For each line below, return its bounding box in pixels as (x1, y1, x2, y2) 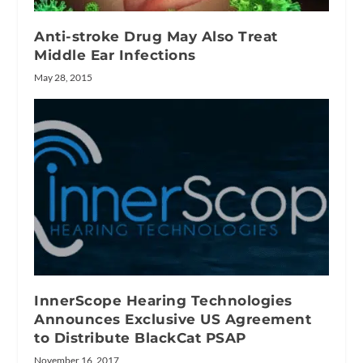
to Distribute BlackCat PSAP (34, 329, 246, 346)
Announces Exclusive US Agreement (34, 310, 312, 327)
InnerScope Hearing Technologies (34, 292, 293, 309)
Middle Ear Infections (34, 46, 196, 63)
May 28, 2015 (34, 70, 93, 83)
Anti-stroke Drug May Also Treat (34, 28, 278, 45)
